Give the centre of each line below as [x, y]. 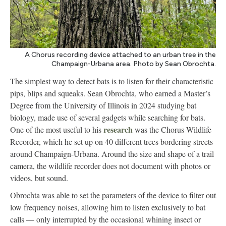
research [118, 130]
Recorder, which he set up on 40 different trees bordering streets [111, 142]
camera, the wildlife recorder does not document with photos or [110, 166]
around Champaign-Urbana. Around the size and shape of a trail [112, 154]
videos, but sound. [39, 178]
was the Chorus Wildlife [172, 130]
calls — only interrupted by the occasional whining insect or [105, 219]
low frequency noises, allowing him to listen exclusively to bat [108, 207]
